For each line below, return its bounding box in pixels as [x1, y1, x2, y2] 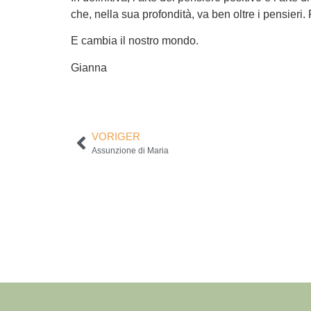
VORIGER [92, 130, 140, 142]
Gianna [71, 61, 107, 74]
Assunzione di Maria [92, 145, 169, 155]
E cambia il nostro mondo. [71, 35, 199, 47]
